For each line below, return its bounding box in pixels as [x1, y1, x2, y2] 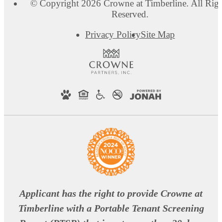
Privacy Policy [85, 29, 141, 40]
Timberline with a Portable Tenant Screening [18, 202, 204, 214]
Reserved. [111, 8, 149, 19]
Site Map [140, 29, 175, 40]
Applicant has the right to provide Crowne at [19, 187, 203, 199]
